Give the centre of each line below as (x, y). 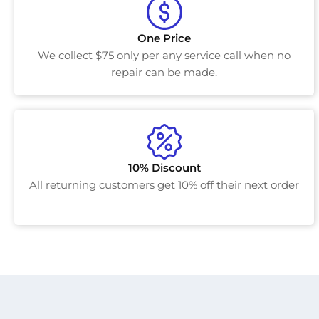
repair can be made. (164, 73)
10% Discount (164, 168)
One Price (164, 38)
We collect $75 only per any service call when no (164, 56)
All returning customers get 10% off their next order (164, 185)
